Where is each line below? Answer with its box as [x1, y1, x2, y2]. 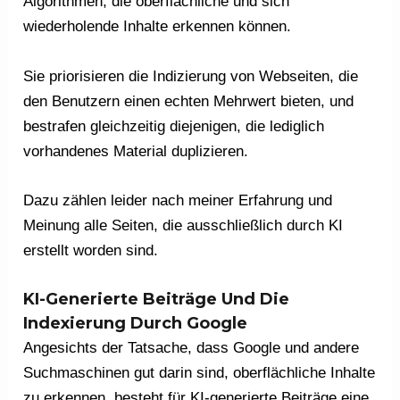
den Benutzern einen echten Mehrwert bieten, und [23, 92, 354, 110]
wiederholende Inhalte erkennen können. [23, 18, 292, 36]
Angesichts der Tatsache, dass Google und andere [23, 338, 360, 356]
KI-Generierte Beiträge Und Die [23, 288, 290, 309]
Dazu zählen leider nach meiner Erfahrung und [23, 191, 333, 209]
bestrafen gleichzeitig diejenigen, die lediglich [23, 117, 325, 135]
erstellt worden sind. [23, 241, 159, 259]
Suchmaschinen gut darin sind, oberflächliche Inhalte [23, 363, 376, 381]
